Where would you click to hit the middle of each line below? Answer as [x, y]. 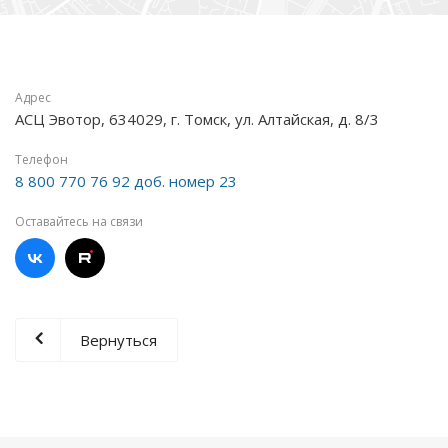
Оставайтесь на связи [79, 221]
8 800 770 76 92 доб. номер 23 [126, 181]
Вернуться [118, 340]
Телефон [41, 159]
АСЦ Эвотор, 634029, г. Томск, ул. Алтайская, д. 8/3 [197, 119]
